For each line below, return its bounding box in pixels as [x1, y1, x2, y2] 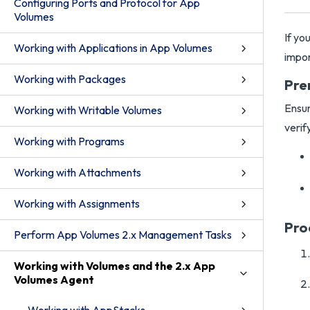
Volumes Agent [14, 273, 94, 286]
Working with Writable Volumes [14, 103, 162, 117]
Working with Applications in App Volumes [14, 41, 212, 55]
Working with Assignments [14, 197, 140, 210]
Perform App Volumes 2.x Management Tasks [14, 228, 232, 241]
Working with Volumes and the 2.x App [14, 259, 215, 273]
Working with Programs [14, 134, 125, 148]
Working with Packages [14, 72, 126, 86]
